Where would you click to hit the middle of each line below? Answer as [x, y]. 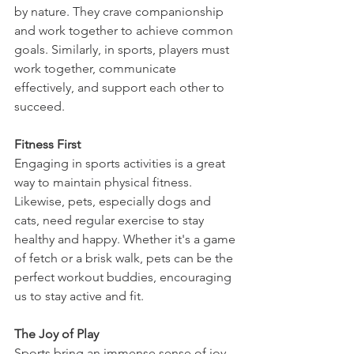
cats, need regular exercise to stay [111, 220]
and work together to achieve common [125, 30]
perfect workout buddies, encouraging [124, 277]
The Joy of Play [56, 333]
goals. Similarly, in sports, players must [123, 49]
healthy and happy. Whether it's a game [126, 239]
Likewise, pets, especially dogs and [114, 201]
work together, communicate [97, 68]
